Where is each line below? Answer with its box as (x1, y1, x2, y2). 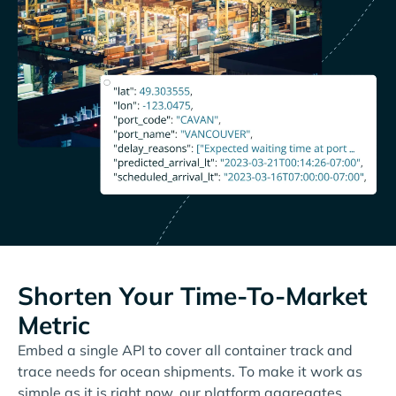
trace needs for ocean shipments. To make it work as (18, 362, 362, 380)
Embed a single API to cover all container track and (18, 340, 353, 359)
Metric (18, 308, 90, 340)
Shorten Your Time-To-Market (18, 279, 368, 311)
